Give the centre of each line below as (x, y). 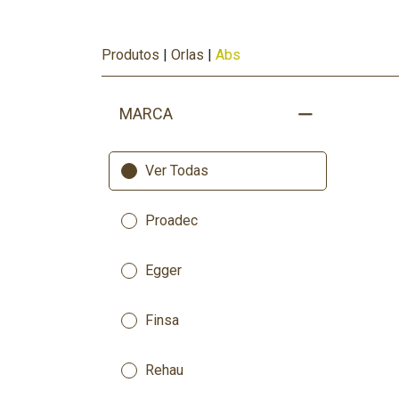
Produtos (130, 55)
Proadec (171, 221)
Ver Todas (177, 171)
